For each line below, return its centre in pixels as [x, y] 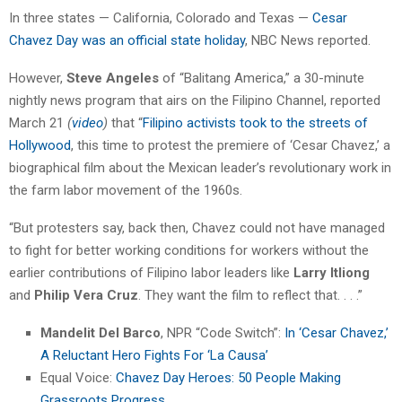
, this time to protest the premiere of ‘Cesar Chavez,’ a [231, 145]
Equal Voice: [78, 377]
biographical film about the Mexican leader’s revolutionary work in [200, 167]
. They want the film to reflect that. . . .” [250, 295]
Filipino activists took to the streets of [255, 122]
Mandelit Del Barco [100, 332]
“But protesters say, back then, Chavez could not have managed [197, 227]
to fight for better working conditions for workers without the [189, 250]
